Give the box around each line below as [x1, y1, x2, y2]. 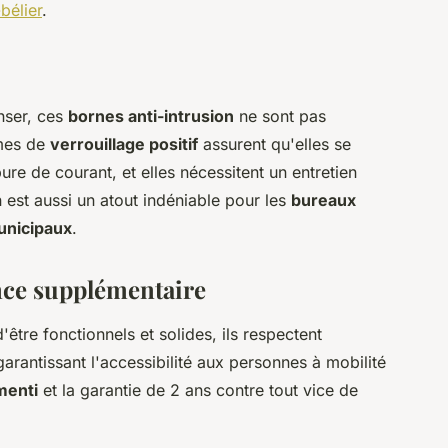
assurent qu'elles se [198, 134, 351, 155]
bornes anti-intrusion [68, 106, 234, 127]
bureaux [291, 190, 356, 211]
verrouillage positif [50, 134, 198, 155]
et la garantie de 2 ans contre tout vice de [38, 380, 358, 401]
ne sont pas [234, 106, 326, 127]
